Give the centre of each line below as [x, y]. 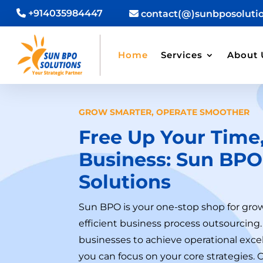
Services [181, 55]
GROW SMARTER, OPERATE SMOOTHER [164, 112]
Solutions [125, 181]
